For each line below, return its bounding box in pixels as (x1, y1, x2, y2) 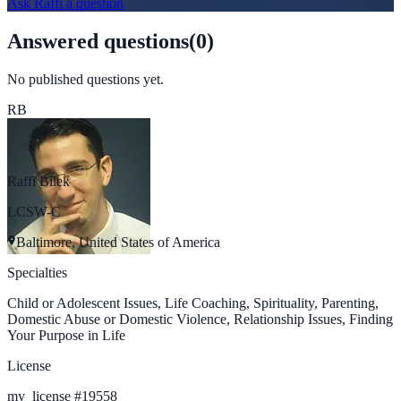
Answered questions (7, 30, 189, 54)
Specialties (7, 265, 67, 281)
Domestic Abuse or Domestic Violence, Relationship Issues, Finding (7, 311, 393, 328)
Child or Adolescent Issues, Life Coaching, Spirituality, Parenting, (7, 295, 379, 311)
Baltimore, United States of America (16, 235, 220, 251)
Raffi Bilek (7, 174, 70, 190)
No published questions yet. (7, 72, 164, 88)
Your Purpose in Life (7, 328, 125, 344)
